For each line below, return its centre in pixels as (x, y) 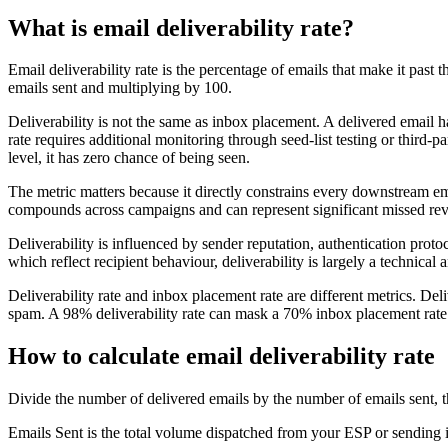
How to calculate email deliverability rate (221, 356)
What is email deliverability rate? (181, 27)
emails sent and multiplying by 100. (120, 88)
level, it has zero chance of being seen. (129, 158)
